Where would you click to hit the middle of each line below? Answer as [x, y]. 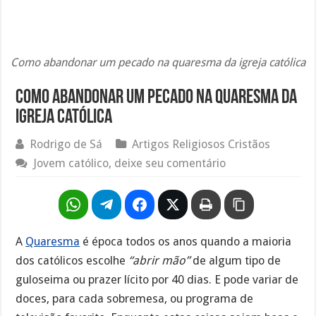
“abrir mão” [159, 260]
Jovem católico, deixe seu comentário [130, 163]
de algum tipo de [236, 260]
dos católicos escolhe [72, 260]
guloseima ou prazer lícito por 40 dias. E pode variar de [157, 279]
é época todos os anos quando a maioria [186, 241]
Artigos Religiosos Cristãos [201, 144]
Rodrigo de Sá [66, 144]
